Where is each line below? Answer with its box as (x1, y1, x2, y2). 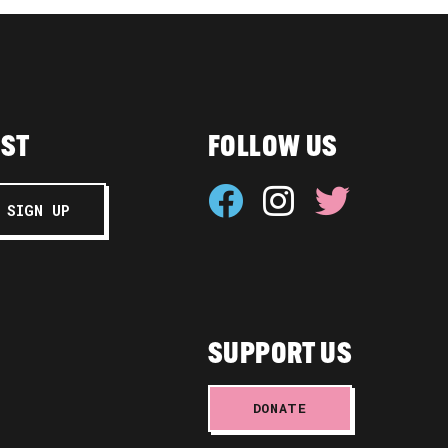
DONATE (252, 399, 307, 418)
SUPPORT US (207, 341, 353, 371)
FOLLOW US (207, 134, 338, 164)
